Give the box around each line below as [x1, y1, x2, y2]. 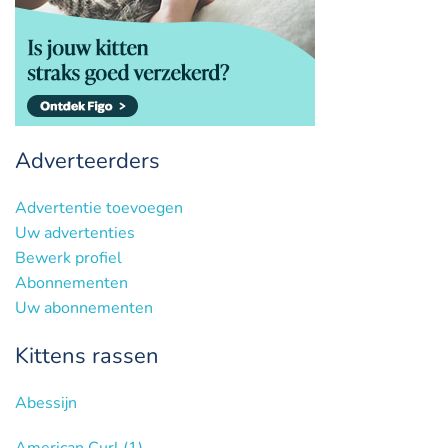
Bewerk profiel [15, 247, 122, 269]
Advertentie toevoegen [15, 197, 183, 219]
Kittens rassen [15, 341, 159, 371]
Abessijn [15, 392, 77, 414]
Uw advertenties [15, 222, 135, 244]
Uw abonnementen [15, 297, 153, 319]
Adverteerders [15, 146, 160, 176]
